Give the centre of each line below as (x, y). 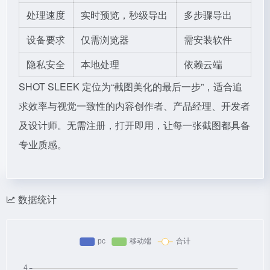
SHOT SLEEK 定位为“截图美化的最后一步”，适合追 (130, 86)
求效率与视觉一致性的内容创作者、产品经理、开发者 (134, 106)
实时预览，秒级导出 (124, 15)
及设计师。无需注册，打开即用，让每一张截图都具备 (134, 125)
